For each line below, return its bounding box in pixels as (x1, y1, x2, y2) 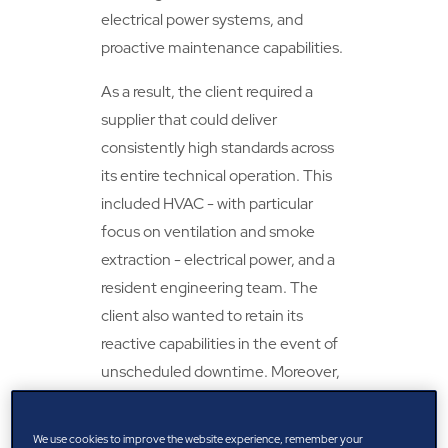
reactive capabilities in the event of (101, 333, 339, 355)
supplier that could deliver (101, 109, 278, 131)
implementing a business (101, 389, 273, 411)
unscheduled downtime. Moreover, (101, 361, 341, 383)
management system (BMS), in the (101, 417, 344, 439)
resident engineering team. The (101, 277, 319, 299)
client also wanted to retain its (101, 305, 304, 327)
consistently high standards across (101, 137, 335, 159)
